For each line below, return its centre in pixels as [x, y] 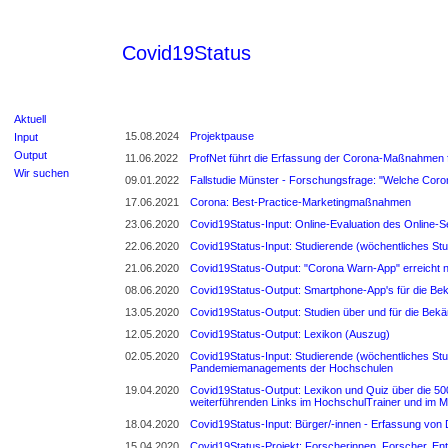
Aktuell [30, 118]
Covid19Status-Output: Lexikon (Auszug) [290, 334]
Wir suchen [41, 172]
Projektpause [222, 136]
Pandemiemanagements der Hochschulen [291, 368]
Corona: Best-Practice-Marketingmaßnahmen [300, 202]
